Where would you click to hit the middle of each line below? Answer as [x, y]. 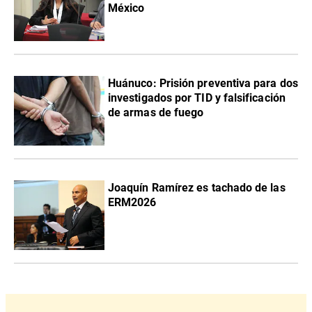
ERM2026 [132, 202]
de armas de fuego [156, 112]
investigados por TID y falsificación [197, 97]
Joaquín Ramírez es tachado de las [197, 187]
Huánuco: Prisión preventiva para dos [203, 83]
